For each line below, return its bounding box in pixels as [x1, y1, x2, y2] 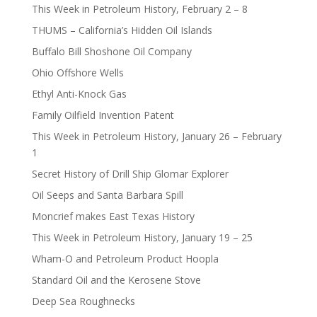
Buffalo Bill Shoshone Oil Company [31, 45, 192, 59]
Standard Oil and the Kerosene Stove [31, 273, 201, 287]
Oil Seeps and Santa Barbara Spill [31, 188, 183, 202]
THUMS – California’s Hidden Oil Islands [31, 23, 212, 38]
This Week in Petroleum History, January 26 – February [31, 129, 282, 144]
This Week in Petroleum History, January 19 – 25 [31, 231, 253, 245]
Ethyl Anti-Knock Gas [31, 87, 127, 101]
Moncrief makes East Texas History [31, 209, 195, 224]
